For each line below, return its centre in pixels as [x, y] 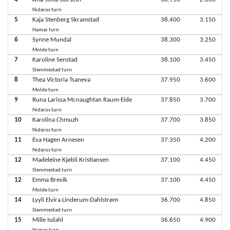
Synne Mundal [52, 40]
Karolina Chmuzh [55, 120]
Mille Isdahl [47, 220]
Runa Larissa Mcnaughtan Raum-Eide [82, 100]
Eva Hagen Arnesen [58, 140]
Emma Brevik [50, 180]
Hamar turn [45, 30]
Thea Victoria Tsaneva [61, 80]
